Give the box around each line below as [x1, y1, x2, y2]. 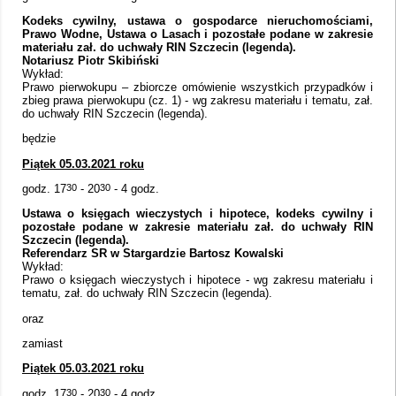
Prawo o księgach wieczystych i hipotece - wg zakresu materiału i [22, 273, 373, 287]
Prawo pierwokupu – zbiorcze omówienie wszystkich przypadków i [22, 80, 373, 94]
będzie [22, 132, 56, 146]
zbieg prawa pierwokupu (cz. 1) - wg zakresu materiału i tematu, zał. [22, 93, 373, 107]
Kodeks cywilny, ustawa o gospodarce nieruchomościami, [22, 13, 373, 27]
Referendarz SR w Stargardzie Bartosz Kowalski [22, 247, 284, 261]
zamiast [22, 336, 63, 350]
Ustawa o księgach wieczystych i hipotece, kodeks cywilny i [22, 207, 373, 221]
